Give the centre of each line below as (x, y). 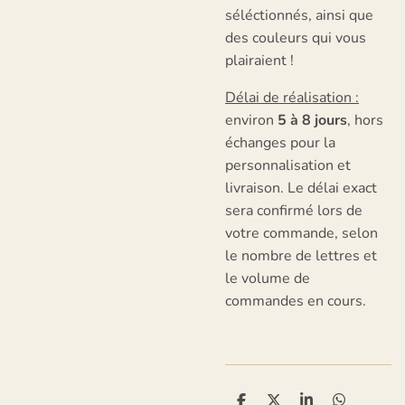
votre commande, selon (301, 233)
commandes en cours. (296, 301)
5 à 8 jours (312, 120)
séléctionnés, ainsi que (299, 15)
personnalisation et (288, 165)
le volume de (268, 278)
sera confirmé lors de (294, 211)
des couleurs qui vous (296, 38)
